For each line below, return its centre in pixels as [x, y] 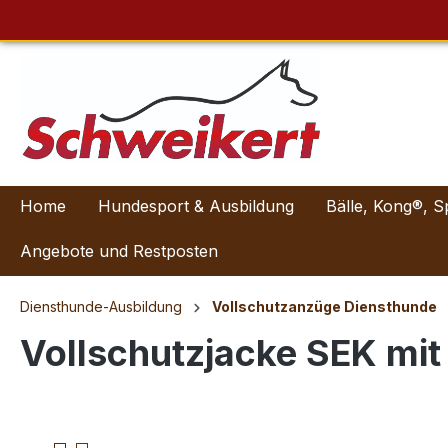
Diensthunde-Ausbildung [101, 306]
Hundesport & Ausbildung [196, 205]
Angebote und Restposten [119, 250]
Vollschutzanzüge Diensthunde [324, 306]
